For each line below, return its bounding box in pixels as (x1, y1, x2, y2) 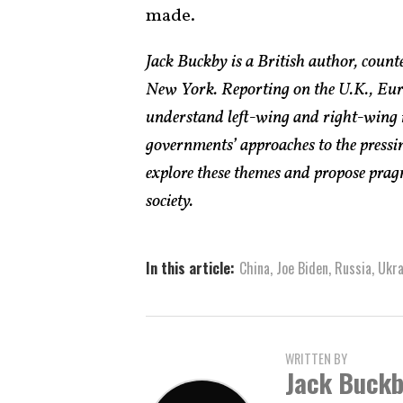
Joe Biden (276, 257, 328, 280)
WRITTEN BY (285, 349, 347, 369)
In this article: (146, 257, 235, 280)
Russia (335, 257, 372, 280)
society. (146, 189, 193, 215)
